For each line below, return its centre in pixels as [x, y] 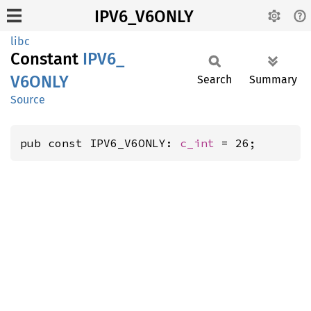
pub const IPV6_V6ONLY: [100, 143]
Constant [47, 59]
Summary [273, 79]
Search [215, 79]
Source [28, 100]
